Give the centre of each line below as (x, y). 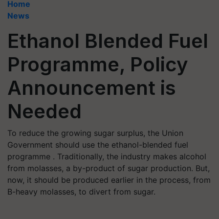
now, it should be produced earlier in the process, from (109, 180)
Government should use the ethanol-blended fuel (98, 145)
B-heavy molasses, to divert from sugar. (81, 192)
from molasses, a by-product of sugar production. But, (109, 168)
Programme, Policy (98, 64)
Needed (44, 111)
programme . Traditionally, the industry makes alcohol (107, 156)
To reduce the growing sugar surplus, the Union (95, 133)
